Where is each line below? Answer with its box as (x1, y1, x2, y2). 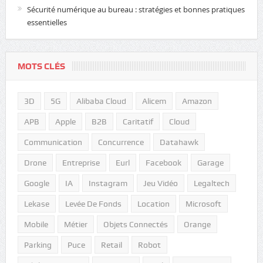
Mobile (23, 219, 48, 229)
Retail (100, 240, 122, 249)
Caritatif (122, 116, 153, 126)
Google (23, 178, 49, 188)
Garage (197, 157, 224, 167)
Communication (23, 137, 82, 147)
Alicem (141, 96, 166, 106)
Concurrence (97, 137, 144, 147)
